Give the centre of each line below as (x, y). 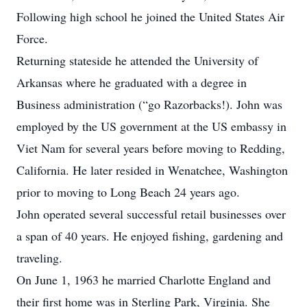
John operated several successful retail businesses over (151, 214)
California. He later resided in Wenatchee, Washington (152, 170)
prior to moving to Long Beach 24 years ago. (128, 192)
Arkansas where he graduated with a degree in (132, 82)
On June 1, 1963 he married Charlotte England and (144, 280)
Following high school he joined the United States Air (150, 16)
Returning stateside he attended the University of (137, 60)
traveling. (39, 258)
